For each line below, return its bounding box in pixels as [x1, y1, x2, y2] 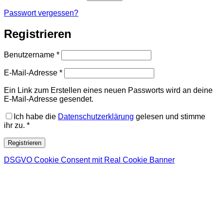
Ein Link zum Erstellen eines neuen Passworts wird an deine [4, 86, 213, 95]
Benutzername [4, 51, 56, 59]
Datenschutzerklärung [58, 112, 134, 121]
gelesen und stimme [134, 112, 205, 121]
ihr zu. [4, 121, 25, 130]
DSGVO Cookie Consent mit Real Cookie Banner [4, 156, 175, 164]
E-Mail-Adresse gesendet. [4, 95, 93, 104]
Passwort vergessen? [4, 8, 78, 17]
